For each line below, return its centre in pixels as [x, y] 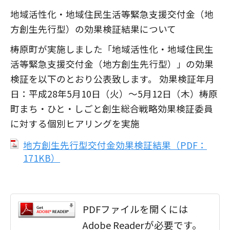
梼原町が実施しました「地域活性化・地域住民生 [112, 49]
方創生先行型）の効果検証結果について [93, 29]
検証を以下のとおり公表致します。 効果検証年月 [112, 79]
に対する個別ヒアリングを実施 [75, 123]
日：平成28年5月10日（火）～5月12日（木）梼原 [114, 94]
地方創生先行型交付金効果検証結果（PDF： [115, 145]
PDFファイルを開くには [136, 209]
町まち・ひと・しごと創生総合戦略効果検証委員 [112, 109]
